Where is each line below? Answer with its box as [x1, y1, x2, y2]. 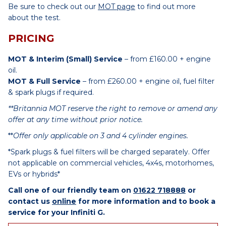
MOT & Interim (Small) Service [8, 54, 123, 64]
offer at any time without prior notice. [8, 115, 143, 124]
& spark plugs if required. [8, 88, 94, 97]
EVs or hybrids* [8, 169, 60, 179]
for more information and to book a [76, 197, 215, 206]
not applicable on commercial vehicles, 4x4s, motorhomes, [8, 158, 214, 167]
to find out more [135, 2, 196, 11]
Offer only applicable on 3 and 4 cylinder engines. [13, 131, 190, 140]
